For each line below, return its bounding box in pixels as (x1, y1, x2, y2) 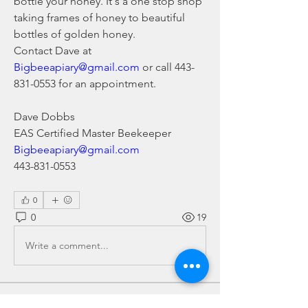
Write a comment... (25, 239, 109, 252)
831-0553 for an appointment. (14, 77, 156, 90)
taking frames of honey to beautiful (14, 11, 185, 24)
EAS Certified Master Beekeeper (14, 126, 171, 140)
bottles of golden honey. (14, 27, 135, 41)
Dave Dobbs (14, 110, 75, 123)
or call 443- (140, 60, 195, 74)
